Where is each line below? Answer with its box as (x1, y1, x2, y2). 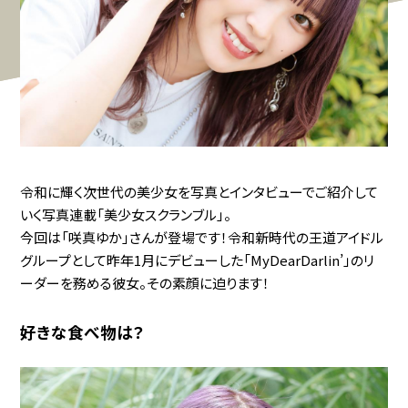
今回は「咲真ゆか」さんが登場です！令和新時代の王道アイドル (20, 227, 384, 247)
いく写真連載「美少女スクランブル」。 (20, 204, 232, 224)
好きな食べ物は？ (20, 320, 146, 343)
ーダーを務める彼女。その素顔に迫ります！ (20, 272, 270, 292)
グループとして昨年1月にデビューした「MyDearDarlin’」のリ (20, 250, 375, 270)
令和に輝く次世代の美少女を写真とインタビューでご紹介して (20, 181, 379, 201)
